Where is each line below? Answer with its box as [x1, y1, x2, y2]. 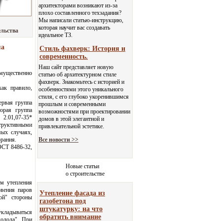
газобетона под [39, 197, 86, 205]
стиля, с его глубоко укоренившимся [38, 93, 129, 100]
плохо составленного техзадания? [38, 9, 121, 16]
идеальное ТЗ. [38, 32, 73, 38]
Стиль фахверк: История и [39, 45, 125, 52]
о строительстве [65, 170, 105, 177]
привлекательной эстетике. [38, 123, 104, 130]
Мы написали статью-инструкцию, [38, 17, 123, 24]
